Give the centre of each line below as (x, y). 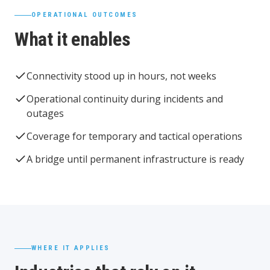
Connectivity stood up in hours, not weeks (121, 76)
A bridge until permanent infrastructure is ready (135, 159)
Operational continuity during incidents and (125, 99)
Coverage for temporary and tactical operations (134, 136)
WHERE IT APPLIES (71, 248)
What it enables (73, 39)
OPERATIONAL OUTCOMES (85, 15)
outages (45, 113)
